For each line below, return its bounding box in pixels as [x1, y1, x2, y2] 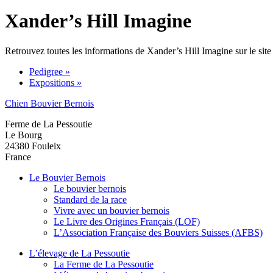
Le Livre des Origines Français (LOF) [54, 216, 200, 227]
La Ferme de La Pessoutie [54, 258, 154, 269]
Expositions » [29, 77, 82, 88]
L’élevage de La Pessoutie [29, 247, 130, 258]
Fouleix [32, 140, 61, 151]
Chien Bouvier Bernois [5, 97, 94, 108]
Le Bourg [5, 129, 42, 140]
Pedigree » [29, 66, 70, 77]
